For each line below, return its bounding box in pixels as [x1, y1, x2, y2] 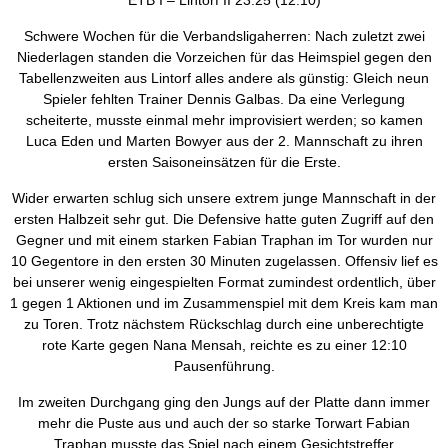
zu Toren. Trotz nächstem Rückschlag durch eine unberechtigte [24, 316, 424, 333]
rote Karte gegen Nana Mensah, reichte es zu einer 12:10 [41, 337, 407, 354]
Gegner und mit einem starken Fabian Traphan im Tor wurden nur [15, 232, 433, 249]
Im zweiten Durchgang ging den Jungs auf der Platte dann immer [18, 394, 430, 411]
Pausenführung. [173, 358, 275, 375]
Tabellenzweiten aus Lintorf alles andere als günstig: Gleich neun [19, 70, 429, 87]
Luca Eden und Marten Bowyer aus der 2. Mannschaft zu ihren [25, 133, 423, 150]
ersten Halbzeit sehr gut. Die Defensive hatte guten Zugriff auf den [14, 211, 434, 228]
